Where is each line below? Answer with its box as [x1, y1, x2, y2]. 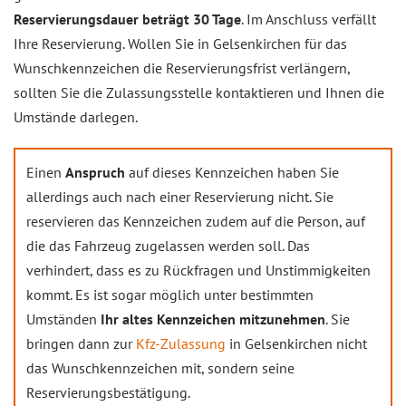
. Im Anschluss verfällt [241, 10, 376, 28]
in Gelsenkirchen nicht [226, 334, 367, 353]
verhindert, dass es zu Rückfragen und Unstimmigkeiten [26, 261, 371, 279]
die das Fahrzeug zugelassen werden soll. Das [26, 237, 310, 255]
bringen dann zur [26, 334, 136, 353]
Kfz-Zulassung [136, 334, 226, 353]
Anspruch [65, 163, 125, 181]
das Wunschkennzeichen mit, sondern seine [26, 359, 295, 377]
